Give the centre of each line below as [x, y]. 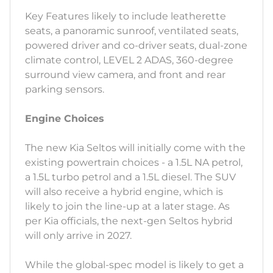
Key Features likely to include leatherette [126, 16]
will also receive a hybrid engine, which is [124, 192]
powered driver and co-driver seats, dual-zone [136, 46]
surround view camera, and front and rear [125, 75]
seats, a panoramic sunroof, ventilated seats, [132, 31]
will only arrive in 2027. [78, 236]
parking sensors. [66, 90]
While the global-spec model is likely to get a [134, 265]
